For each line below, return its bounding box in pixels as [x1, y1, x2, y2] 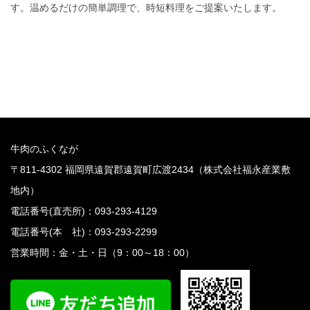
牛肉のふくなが [10, 143, 78, 154]
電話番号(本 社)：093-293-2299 [10, 226, 157, 237]
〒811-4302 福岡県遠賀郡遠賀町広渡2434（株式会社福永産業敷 [10, 163, 291, 175]
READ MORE [126, 37, 184, 52]
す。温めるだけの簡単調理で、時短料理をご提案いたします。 [10, 1, 282, 13]
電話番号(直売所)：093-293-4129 [10, 205, 157, 217]
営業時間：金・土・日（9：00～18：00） [10, 246, 194, 258]
